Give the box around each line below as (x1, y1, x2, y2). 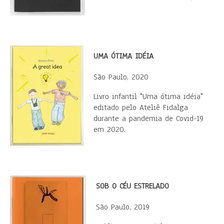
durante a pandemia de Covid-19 (93, 113, 203, 124)
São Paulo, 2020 (93, 71, 148, 82)
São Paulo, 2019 (96, 201, 149, 212)
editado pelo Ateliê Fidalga (93, 102, 188, 113)
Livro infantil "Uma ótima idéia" (93, 91, 203, 102)
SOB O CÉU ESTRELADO (96, 180, 169, 191)
